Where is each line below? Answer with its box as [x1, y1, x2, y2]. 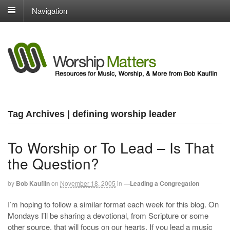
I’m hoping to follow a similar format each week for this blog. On [8, 199, 219, 210]
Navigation [32, 5, 67, 15]
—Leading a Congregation [124, 178, 199, 188]
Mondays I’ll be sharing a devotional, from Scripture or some [8, 210, 208, 221]
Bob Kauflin [16, 178, 50, 188]
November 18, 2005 [60, 178, 116, 187]
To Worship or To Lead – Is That [8, 137, 214, 158]
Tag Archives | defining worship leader [8, 108, 176, 119]
